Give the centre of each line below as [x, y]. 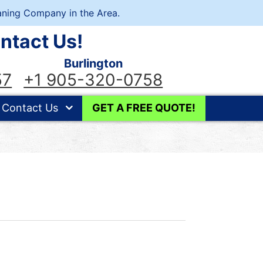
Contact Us [30, 108]
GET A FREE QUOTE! [144, 108]
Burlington [93, 63]
